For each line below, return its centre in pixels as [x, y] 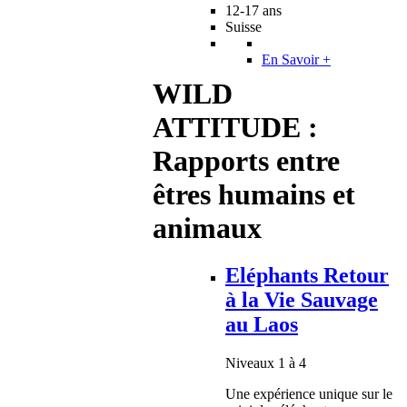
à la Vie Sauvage [302, 299]
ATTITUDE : [235, 127]
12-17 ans [253, 10]
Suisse [243, 26]
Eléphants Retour [307, 275]
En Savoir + [296, 59]
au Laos [262, 324]
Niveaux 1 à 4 [266, 362]
